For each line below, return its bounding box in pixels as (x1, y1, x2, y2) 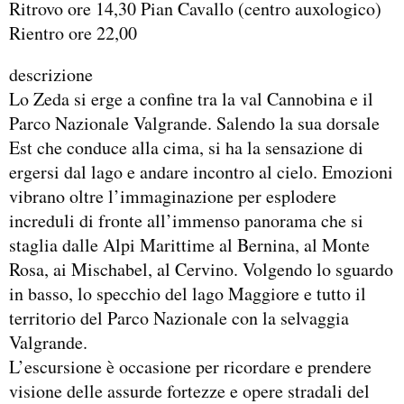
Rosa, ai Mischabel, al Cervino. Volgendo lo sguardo (9, 257, 393, 282)
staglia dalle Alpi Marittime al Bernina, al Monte (9, 233, 370, 258)
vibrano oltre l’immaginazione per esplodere (9, 184, 336, 209)
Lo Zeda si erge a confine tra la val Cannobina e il (9, 87, 373, 112)
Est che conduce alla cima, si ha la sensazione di (9, 135, 363, 161)
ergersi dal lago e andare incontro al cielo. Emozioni (9, 160, 393, 185)
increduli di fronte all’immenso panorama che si (9, 208, 363, 234)
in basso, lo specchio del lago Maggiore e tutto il (9, 281, 366, 307)
